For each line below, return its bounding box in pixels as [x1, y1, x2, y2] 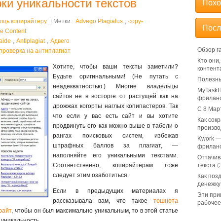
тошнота [153, 197, 178, 204]
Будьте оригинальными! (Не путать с [53, 73, 178, 80]
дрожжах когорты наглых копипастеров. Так [53, 103, 178, 110]
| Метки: [49, 18, 74, 25]
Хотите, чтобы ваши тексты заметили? [53, 63, 178, 70]
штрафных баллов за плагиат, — [53, 142, 178, 149]
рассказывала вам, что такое [53, 197, 153, 204]
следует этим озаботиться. [53, 172, 129, 179]
